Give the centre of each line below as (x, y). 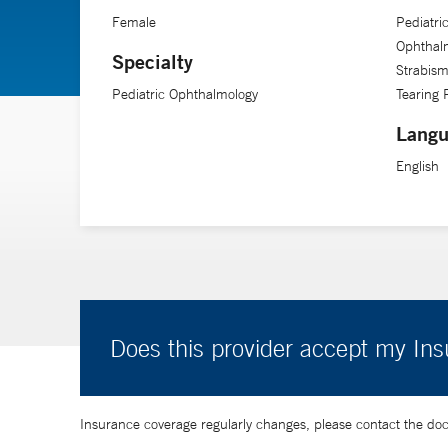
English (418, 165)
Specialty (152, 61)
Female (134, 21)
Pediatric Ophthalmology (185, 93)
